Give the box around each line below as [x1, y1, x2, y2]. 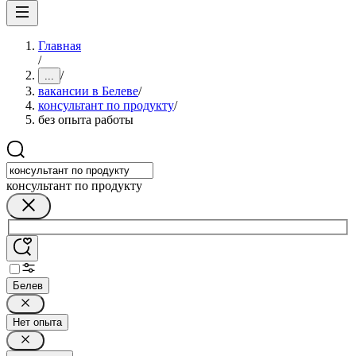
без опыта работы [38, 113, 133, 126]
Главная [38, 39, 81, 52]
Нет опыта [13, 315, 62, 328]
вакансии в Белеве [38, 84, 138, 98]
